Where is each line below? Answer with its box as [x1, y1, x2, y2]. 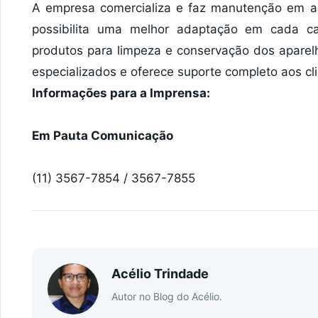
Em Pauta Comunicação [32, 128, 173, 143]
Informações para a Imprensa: [32, 85, 210, 100]
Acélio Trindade [111, 265, 209, 281]
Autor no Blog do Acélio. [111, 290, 222, 302]
